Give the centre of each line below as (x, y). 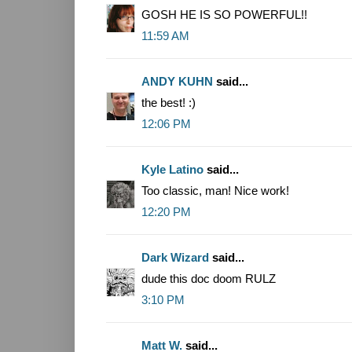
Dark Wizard (175, 258)
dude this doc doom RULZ (209, 279)
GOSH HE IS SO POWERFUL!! (224, 15)
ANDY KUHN (177, 82)
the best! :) (169, 103)
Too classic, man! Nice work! (215, 191)
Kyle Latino (172, 170)
